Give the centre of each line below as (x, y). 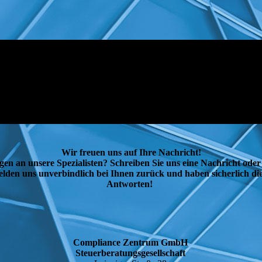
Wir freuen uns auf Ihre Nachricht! (131, 152)
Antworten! (130, 184)
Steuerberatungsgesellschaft (131, 253)
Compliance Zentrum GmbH (131, 242)
